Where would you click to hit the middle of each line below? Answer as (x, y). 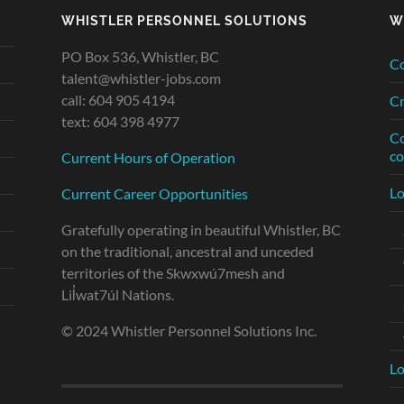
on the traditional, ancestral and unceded (188, 251)
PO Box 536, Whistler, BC (140, 56)
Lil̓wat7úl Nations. (118, 294)
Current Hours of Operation (148, 157)
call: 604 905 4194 (118, 99)
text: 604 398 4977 (120, 121)
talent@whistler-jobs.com (141, 78)
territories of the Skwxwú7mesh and (173, 272)
